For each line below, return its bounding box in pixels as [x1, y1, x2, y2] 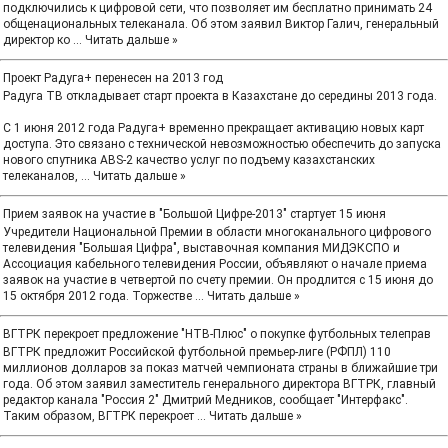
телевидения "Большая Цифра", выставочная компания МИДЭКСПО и [3, 241, 400, 255]
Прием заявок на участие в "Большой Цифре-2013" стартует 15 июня [3, 207, 386, 221]
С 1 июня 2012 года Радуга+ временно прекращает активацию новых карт [3, 121, 424, 135]
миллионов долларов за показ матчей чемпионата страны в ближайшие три [3, 361, 438, 375]
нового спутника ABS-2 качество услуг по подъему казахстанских [3, 153, 375, 167]
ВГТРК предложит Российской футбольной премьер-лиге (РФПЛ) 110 [3, 345, 391, 359]
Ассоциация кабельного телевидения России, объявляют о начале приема [3, 257, 427, 271]
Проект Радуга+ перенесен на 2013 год [3, 71, 223, 85]
